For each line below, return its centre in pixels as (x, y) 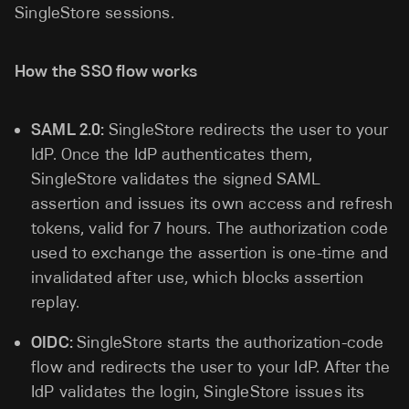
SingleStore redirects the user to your (248, 130)
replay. (56, 302)
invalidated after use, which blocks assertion (198, 278)
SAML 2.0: (70, 129)
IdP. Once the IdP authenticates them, (172, 154)
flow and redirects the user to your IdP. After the (210, 367)
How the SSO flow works (106, 71)
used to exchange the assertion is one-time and (210, 253)
